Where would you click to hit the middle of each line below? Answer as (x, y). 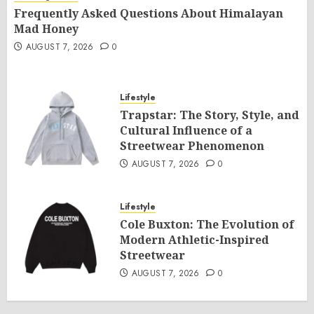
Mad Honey (46, 29)
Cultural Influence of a (186, 131)
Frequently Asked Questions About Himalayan (149, 14)
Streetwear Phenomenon (192, 146)
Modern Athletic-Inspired (194, 240)
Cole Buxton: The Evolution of (207, 225)
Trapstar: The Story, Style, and (210, 115)
